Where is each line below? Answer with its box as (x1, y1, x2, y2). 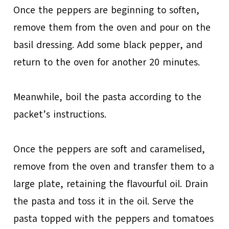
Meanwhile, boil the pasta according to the (13, 90, 202, 104)
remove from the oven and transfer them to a (13, 160, 215, 174)
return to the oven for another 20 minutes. (13, 56, 200, 70)
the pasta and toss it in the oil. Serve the (13, 195, 194, 209)
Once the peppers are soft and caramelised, (13, 143, 205, 156)
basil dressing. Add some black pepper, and (13, 38, 203, 52)
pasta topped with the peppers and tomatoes (13, 212, 214, 226)
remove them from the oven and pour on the (13, 21, 211, 35)
